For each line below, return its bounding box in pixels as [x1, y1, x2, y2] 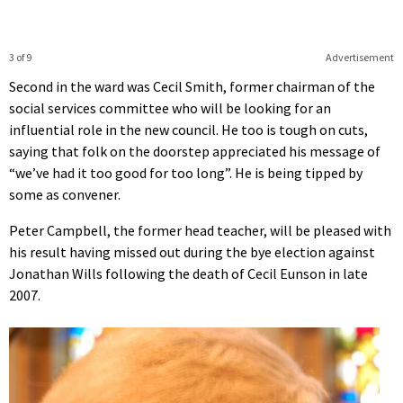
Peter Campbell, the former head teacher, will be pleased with [9, 220, 391, 239]
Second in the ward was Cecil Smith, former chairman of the [9, 76, 375, 95]
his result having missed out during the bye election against [9, 242, 375, 261]
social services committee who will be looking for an [9, 98, 331, 117]
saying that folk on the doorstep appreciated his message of [9, 141, 381, 160]
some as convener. [9, 184, 121, 203]
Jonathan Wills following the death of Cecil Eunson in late [9, 264, 368, 282]
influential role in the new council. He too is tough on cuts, [9, 120, 368, 139]
